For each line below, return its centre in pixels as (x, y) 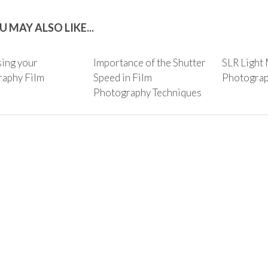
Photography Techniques (148, 92)
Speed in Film (123, 77)
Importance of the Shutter (150, 63)
